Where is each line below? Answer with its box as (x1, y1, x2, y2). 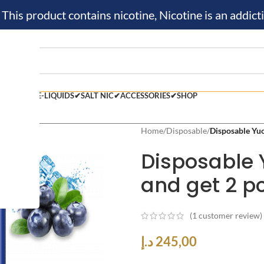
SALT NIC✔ (81, 90, 120, 100)
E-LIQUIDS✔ (37, 90, 81, 100)
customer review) (197, 210, 262, 221)
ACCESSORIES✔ (120, 90, 177, 100)
